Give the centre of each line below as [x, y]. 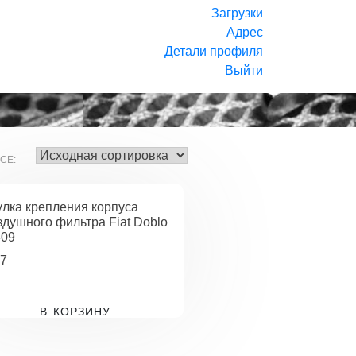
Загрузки [237, 13]
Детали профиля [214, 51]
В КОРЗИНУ [75, 311]
